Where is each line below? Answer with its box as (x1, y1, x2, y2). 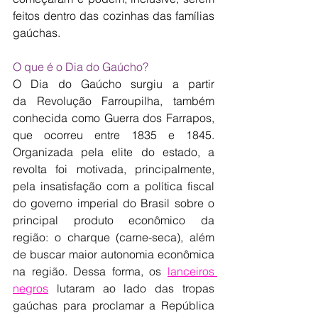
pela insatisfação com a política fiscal (13, 179, 214, 193)
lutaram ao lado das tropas (48, 281, 214, 295)
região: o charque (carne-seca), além (13, 230, 214, 244)
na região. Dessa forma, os (13, 264, 168, 278)
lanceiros (168, 264, 214, 278)
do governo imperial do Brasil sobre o (13, 196, 214, 210)
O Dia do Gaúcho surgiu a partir (13, 77, 214, 91)
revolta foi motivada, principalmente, (13, 162, 214, 176)
